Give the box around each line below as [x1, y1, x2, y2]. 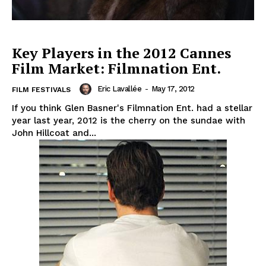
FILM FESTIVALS [12, 85, 71, 94]
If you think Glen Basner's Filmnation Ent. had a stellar [12, 103, 252, 114]
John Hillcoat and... [12, 128, 96, 139]
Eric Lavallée [97, 84, 141, 94]
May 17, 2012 [151, 84, 195, 94]
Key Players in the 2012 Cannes [12, 43, 231, 63]
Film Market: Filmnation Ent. [12, 59, 221, 78]
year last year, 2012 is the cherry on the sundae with [12, 115, 245, 126]
